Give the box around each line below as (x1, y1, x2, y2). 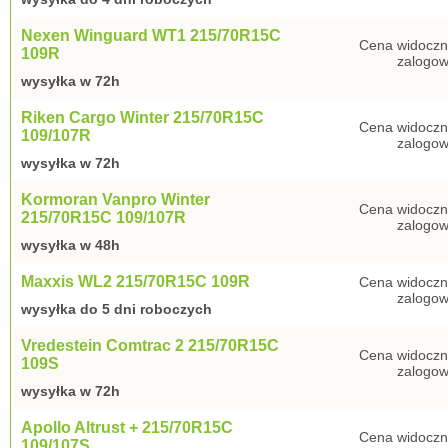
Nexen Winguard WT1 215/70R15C (21, 27, 281, 44)
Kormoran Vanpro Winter (21, 191, 210, 208)
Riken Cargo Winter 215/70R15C (21, 109, 264, 126)
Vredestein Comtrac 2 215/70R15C (21, 337, 279, 354)
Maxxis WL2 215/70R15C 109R (21, 273, 250, 290)
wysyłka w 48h (21, 237, 120, 253)
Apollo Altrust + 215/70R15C (21, 419, 233, 436)
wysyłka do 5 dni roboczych (21, 301, 212, 317)
